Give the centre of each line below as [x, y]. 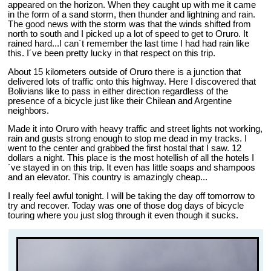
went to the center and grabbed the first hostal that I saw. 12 [125, 149]
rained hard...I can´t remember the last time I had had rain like [129, 44]
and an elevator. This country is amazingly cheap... [108, 178]
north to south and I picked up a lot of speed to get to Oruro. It [128, 34]
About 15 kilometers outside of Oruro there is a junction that [125, 72]
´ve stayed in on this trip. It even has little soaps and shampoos [132, 168]
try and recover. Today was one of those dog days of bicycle [126, 206]
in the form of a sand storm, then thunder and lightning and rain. [132, 15]
